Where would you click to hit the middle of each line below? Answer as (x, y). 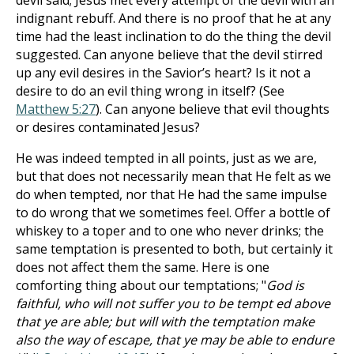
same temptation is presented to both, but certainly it (174, 249)
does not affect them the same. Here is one (143, 267)
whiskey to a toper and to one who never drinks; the (170, 231)
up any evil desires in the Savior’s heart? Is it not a (163, 73)
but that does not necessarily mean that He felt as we (173, 176)
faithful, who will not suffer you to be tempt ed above (173, 303)
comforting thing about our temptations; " (141, 285)
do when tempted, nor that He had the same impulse (171, 194)
